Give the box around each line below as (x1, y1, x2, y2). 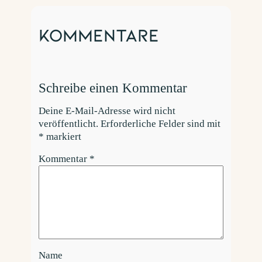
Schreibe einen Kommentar (39, 80, 188, 95)
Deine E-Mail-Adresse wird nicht (39, 105, 176, 116)
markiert (44, 130, 82, 142)
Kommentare (39, 23, 160, 46)
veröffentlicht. (39, 118, 99, 129)
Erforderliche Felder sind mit (101, 118, 221, 129)
